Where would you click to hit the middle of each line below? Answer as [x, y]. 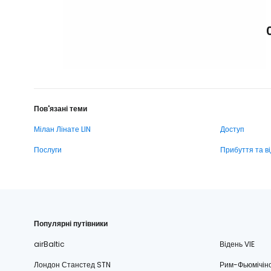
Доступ [232, 129]
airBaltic [49, 244]
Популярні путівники [71, 223]
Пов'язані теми [60, 108]
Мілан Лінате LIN [62, 129]
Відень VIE [237, 244]
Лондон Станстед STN [72, 264]
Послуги [48, 149]
